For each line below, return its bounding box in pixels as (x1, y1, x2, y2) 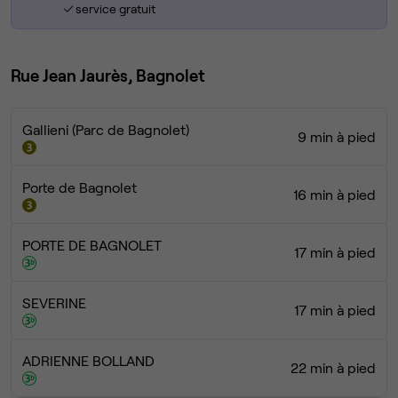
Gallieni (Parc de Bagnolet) (22, 121, 189, 139)
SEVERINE (22, 294, 86, 312)
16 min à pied (293, 186, 376, 203)
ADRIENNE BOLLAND (22, 352, 155, 370)
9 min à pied (298, 128, 376, 146)
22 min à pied (291, 359, 376, 377)
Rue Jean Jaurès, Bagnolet (11, 65, 205, 86)
